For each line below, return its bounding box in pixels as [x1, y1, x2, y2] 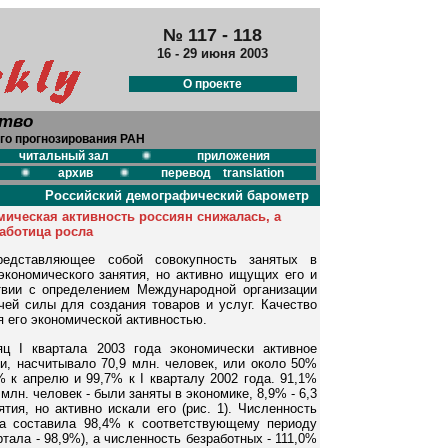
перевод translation [161, 166, 284, 180]
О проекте [183, 77, 242, 92]
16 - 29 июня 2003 [157, 46, 268, 61]
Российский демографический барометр [45, 188, 317, 203]
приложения [197, 149, 270, 163]
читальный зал [18, 149, 109, 163]
